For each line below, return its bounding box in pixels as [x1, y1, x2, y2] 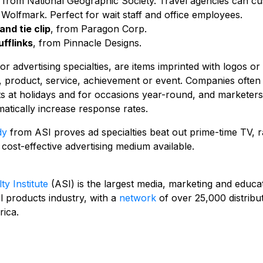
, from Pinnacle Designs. [33, 37, 141, 49]
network [119, 192, 156, 204]
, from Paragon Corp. [50, 23, 147, 35]
